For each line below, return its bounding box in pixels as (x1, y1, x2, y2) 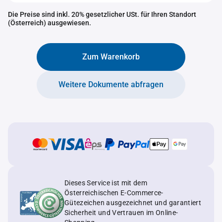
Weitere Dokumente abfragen (58, 80, 164, 89)
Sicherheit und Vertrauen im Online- (64, 209, 178, 217)
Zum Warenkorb (82, 52, 140, 61)
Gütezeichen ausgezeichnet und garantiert (64, 199, 201, 207)
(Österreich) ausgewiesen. (8, 19, 91, 27)
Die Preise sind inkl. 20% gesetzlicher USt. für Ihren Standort (8, 10, 196, 18)
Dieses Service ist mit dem (64, 179, 148, 187)
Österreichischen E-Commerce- (64, 189, 164, 197)
